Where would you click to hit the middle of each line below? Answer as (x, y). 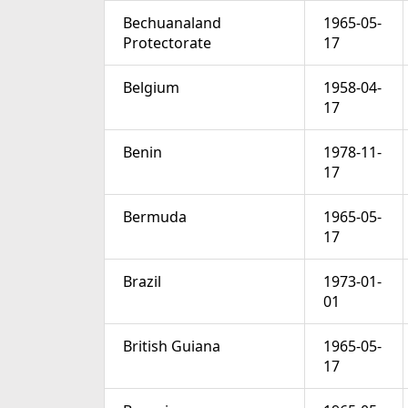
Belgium (151, 88)
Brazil (142, 282)
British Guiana (172, 347)
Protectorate (167, 43)
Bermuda (155, 217)
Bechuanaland (172, 23)
